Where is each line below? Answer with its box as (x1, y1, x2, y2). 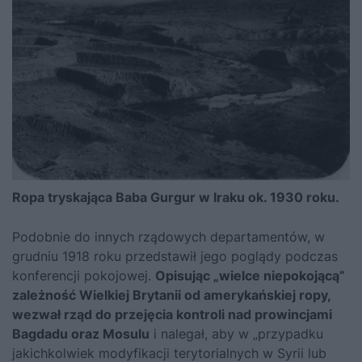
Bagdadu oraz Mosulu (12, 325, 149, 342)
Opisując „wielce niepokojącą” (155, 267, 345, 284)
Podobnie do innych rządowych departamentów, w (12, 228, 325, 245)
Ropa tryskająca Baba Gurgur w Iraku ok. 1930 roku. (12, 188, 339, 205)
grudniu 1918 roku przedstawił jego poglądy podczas (12, 247, 338, 264)
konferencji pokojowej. (12, 267, 155, 284)
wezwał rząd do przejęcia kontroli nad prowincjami (12, 305, 332, 322)
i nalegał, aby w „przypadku (149, 325, 323, 342)
